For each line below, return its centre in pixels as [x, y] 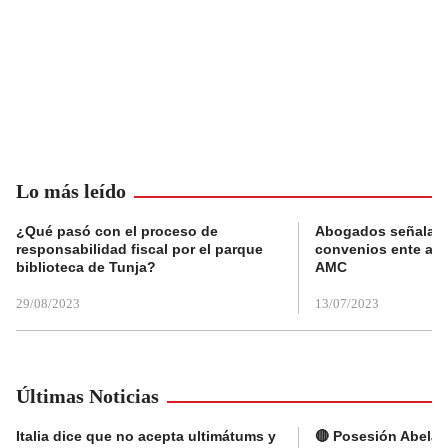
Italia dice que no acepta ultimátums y [146, 435]
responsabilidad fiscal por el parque [139, 248]
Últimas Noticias [87, 395]
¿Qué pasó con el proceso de [117, 230]
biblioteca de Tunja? [86, 266]
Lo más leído [71, 190]
